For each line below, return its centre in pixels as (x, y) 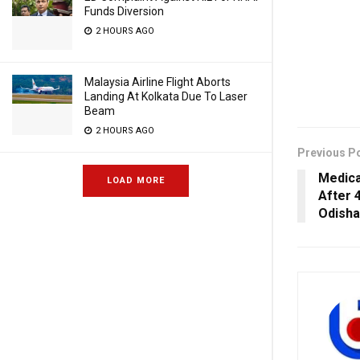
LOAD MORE (136, 180)
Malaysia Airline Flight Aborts (157, 82)
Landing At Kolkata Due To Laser (166, 96)
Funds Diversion (124, 11)
